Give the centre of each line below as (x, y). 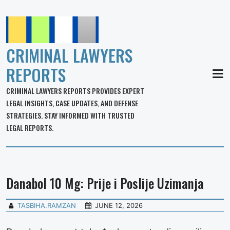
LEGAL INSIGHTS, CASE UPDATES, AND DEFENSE (72, 103)
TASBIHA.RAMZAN (47, 205)
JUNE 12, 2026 (119, 205)
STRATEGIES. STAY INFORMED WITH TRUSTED (70, 115)
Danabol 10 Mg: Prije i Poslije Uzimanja (105, 183)
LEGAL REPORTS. (30, 128)
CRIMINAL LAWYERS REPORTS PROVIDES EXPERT (75, 91)
